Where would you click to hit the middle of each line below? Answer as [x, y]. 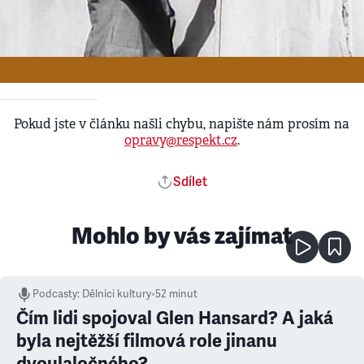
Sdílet [190, 182]
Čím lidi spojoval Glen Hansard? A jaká [175, 318]
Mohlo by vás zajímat [182, 236]
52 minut [176, 294]
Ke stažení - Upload [65, 13]
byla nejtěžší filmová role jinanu [147, 341]
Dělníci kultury [117, 294]
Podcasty [55, 294]
